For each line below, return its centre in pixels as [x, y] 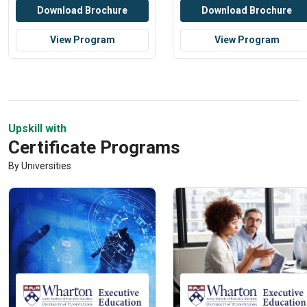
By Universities [40, 166]
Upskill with [38, 129]
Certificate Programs [94, 148]
